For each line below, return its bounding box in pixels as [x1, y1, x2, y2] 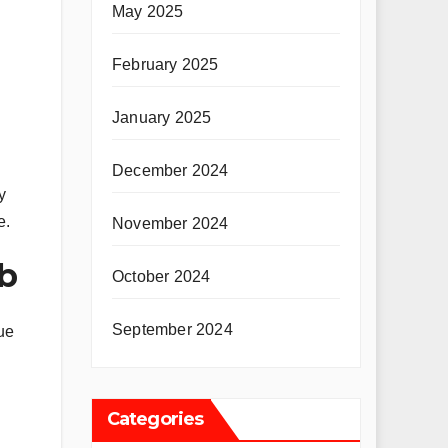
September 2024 [112, 321, 233, 338]
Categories [107, 408, 203, 430]
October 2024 [112, 268, 211, 285]
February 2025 [112, 56, 219, 73]
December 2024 [112, 162, 229, 179]
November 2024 [112, 215, 229, 232]
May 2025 [112, 3, 184, 20]
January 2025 [112, 109, 212, 126]
